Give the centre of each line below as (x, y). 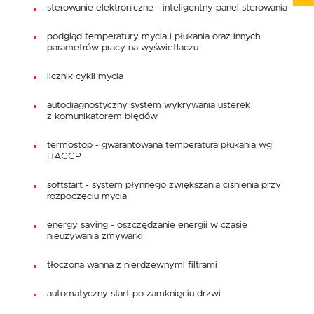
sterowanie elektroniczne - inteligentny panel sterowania (167, 7)
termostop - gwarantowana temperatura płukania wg (159, 145)
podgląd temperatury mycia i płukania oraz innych (153, 36)
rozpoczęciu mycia (87, 196)
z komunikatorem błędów (102, 116)
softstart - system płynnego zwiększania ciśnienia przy (164, 185)
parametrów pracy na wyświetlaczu (123, 47)
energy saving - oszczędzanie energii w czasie (147, 225)
